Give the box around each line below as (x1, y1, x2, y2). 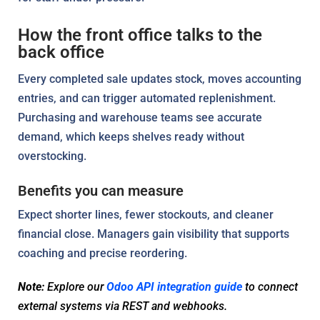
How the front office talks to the (18, 24, 262, 45)
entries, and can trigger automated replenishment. (18, 91, 276, 105)
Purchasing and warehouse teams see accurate (18, 110, 262, 124)
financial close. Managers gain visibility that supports (18, 226, 289, 241)
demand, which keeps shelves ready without (18, 129, 244, 144)
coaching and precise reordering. (18, 246, 187, 260)
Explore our (44, 279, 106, 294)
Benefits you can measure (18, 181, 184, 199)
